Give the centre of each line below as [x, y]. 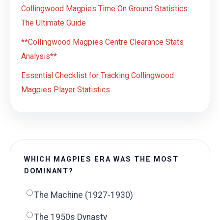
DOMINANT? [49, 171]
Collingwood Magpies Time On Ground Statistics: [105, 9]
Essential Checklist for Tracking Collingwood [97, 76]
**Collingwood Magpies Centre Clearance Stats [102, 42]
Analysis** [39, 56]
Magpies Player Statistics [66, 90]
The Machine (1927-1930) [84, 195]
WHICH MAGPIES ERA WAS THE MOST [101, 160]
